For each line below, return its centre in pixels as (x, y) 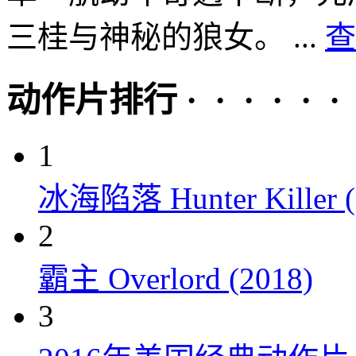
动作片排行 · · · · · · (173, 101)
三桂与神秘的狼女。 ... (166, 37)
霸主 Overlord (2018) (176, 279)
